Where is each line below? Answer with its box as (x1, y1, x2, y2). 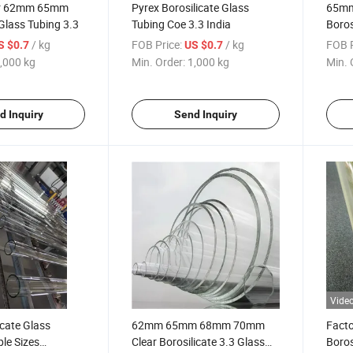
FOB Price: (132, 37, 183, 52)
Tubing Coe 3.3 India (132, 17, 232, 32)
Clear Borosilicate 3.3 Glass (132, 334, 266, 350)
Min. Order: (132, 54, 186, 69)
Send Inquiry (173, 108, 237, 121)
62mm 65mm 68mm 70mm (132, 318, 266, 333)
